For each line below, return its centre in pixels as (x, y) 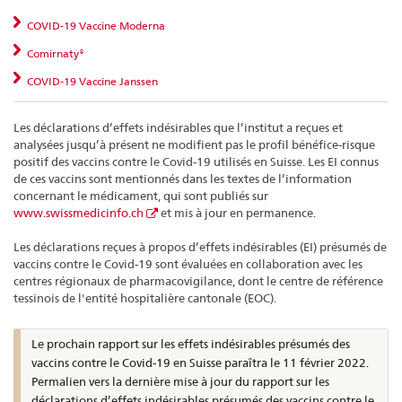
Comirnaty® (54, 54)
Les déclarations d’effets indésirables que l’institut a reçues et (178, 127)
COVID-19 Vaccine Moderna (95, 26)
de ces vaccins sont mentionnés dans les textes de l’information (183, 178)
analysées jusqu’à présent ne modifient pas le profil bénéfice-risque (194, 144)
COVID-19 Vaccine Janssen (91, 82)
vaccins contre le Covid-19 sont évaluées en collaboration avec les (188, 264)
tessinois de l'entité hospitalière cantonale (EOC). (145, 298)
